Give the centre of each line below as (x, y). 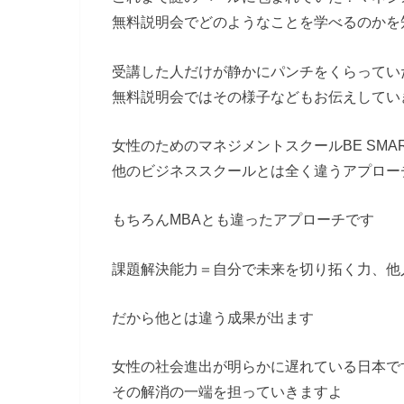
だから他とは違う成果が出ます (213, 318)
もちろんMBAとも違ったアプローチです (243, 220)
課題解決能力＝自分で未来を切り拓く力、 (249, 268)
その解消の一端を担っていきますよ (227, 392)
